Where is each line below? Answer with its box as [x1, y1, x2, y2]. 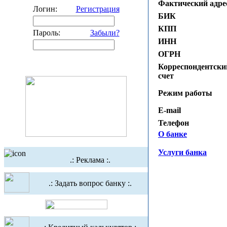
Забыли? [90, 28, 120, 37]
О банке [158, 129, 187, 138]
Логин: [32, 5, 57, 13]
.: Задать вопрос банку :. [48, 179, 132, 187]
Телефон [158, 118, 189, 127]
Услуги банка [158, 147, 207, 157]
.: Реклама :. [69, 156, 110, 164]
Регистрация [75, 5, 120, 13]
